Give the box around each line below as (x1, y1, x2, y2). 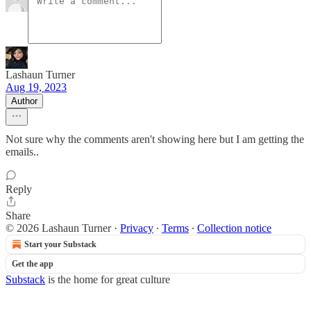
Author (11, 96, 37, 106)
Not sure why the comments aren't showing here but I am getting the (6, 133, 304, 145)
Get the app (12, 259, 53, 269)
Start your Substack (24, 239, 96, 249)
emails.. (6, 146, 39, 158)
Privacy (120, 222, 153, 234)
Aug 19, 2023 (6, 81, 67, 93)
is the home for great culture (45, 274, 170, 285)
